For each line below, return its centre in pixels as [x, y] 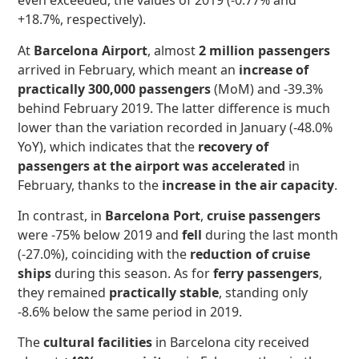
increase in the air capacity [248, 185]
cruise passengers [264, 216]
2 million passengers [265, 50]
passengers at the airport [99, 165]
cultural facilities [98, 343]
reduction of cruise [250, 254]
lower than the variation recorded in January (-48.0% [175, 127]
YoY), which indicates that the [108, 146]
